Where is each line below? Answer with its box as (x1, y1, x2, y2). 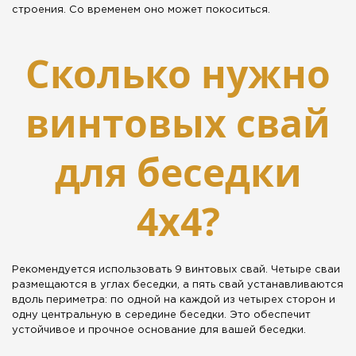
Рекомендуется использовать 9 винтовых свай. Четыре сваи (12, 265, 340, 275)
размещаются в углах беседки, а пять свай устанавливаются (12, 281, 343, 290)
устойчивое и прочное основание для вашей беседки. (12, 326, 306, 335)
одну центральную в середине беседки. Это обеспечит (12, 311, 311, 320)
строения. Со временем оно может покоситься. (12, 6, 270, 15)
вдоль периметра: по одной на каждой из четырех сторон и (12, 296, 335, 305)
